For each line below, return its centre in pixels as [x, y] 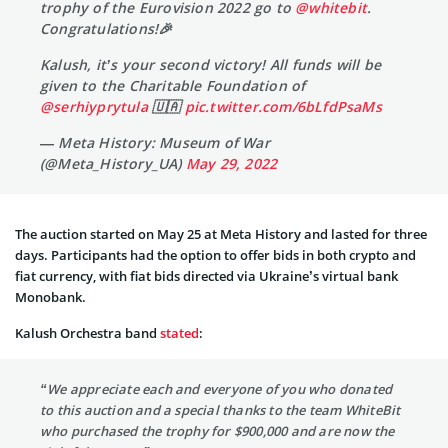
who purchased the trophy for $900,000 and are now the [217, 431]
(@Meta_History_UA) [113, 164]
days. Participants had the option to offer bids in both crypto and [215, 255]
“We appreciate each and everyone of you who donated [216, 389]
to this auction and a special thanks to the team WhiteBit [220, 410]
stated [179, 333]
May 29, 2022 [231, 164]
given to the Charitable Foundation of [173, 86]
